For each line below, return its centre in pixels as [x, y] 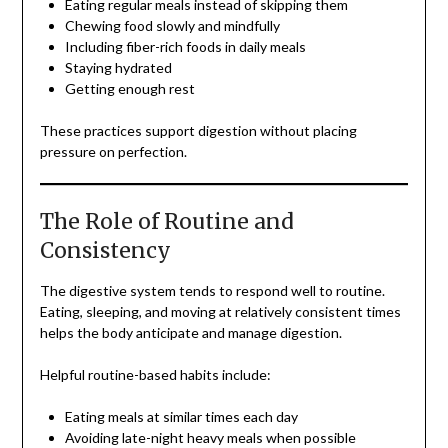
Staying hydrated [118, 68]
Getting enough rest [129, 89]
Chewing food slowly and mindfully [172, 26]
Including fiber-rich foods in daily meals [185, 47]
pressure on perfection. [113, 152]
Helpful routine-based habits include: [155, 375]
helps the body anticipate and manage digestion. [190, 333]
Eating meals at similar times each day [181, 417]
